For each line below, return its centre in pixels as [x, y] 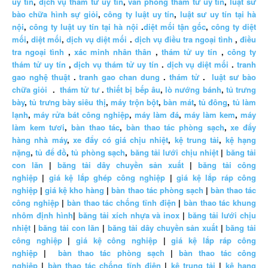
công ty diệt [234, 27]
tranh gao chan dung [120, 77]
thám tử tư [80, 90]
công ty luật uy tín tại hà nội [85, 27]
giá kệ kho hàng [75, 190]
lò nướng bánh [193, 90]
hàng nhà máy [39, 140]
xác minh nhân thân [113, 52]
